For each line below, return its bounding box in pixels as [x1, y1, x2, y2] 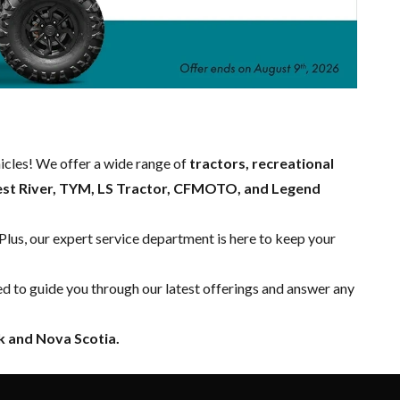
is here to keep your [214, 229, 336, 246]
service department [96, 229, 214, 246]
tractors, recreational [189, 154, 334, 171]
